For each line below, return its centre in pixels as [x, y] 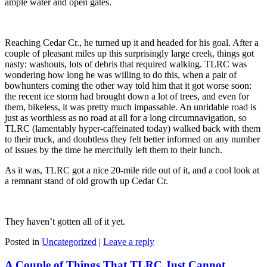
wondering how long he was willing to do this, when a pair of [121, 75]
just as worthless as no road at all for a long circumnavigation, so [126, 118]
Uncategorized [69, 242]
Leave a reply [129, 242]
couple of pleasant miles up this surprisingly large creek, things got [129, 54]
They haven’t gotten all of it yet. [65, 222]
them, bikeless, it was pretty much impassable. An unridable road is [131, 107]
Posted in [22, 242]
